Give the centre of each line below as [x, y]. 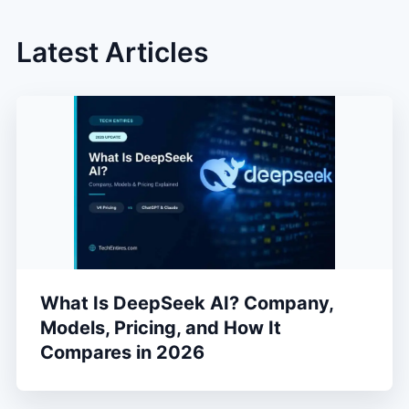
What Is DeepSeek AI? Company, [187, 304]
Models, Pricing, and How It [161, 328]
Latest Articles [112, 52]
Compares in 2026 [122, 353]
